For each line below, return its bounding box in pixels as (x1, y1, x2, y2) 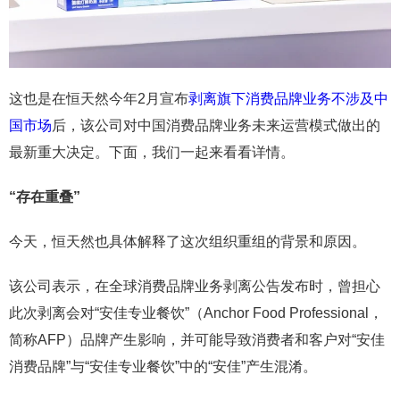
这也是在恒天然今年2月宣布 (9, 91, 188, 106)
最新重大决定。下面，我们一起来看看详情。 (9, 145, 295, 160)
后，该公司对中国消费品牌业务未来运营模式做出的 (52, 118, 380, 133)
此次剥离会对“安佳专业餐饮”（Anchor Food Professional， (9, 305, 383, 321)
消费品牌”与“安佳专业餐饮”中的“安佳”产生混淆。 (9, 359, 317, 374)
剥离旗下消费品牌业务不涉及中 (188, 91, 388, 106)
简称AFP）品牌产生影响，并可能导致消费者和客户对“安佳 (9, 332, 385, 347)
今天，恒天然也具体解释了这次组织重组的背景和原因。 (9, 234, 366, 249)
